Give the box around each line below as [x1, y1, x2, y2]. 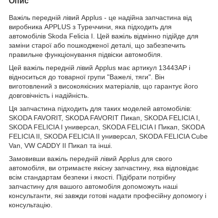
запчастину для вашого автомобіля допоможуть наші [9, 182, 178, 190]
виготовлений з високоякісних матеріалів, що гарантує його [9, 82, 198, 90]
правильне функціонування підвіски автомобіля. [9, 50, 163, 58]
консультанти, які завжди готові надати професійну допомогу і [9, 191, 206, 200]
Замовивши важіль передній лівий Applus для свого [9, 154, 172, 163]
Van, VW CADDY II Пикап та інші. [9, 141, 112, 149]
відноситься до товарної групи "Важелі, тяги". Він [9, 73, 164, 81]
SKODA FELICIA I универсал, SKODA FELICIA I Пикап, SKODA [9, 123, 204, 131]
